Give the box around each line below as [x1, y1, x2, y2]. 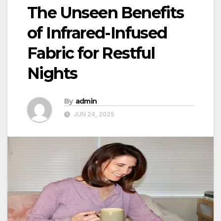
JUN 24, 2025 [72, 110, 114, 118]
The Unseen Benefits [27, 2, 184, 22]
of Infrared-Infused [27, 23, 167, 42]
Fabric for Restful [27, 43, 155, 63]
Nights [27, 63, 77, 83]
